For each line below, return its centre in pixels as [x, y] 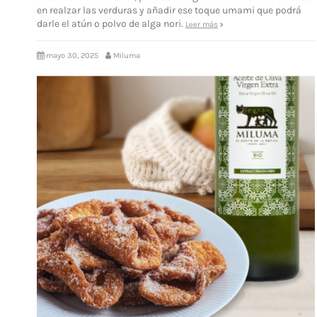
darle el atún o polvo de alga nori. [111, 24]
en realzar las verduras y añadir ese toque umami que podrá [169, 11]
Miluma [127, 56]
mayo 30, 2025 [72, 56]
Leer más [202, 25]
